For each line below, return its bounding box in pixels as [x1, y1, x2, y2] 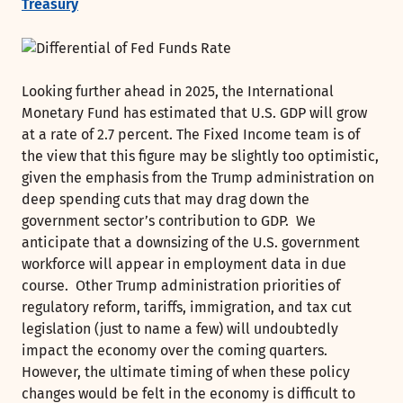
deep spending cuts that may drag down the [22, 191, 309, 209]
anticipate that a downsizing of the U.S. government [22, 234, 360, 252]
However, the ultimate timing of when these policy [22, 363, 350, 381]
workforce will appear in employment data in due [22, 255, 346, 273]
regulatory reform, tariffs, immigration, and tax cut [22, 299, 352, 317]
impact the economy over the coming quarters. [22, 342, 327, 360]
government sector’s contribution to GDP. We [22, 212, 316, 230]
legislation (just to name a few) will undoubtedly [22, 320, 338, 338]
